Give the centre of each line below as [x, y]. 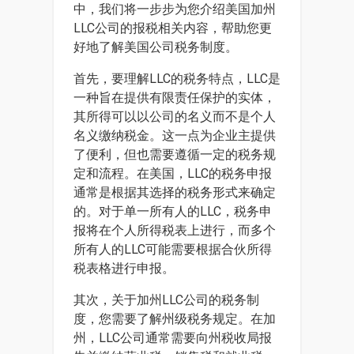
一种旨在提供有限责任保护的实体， [175, 98]
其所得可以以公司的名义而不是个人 [175, 117]
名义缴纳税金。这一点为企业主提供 [175, 136]
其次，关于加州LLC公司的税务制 [166, 300]
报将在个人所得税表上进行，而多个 [175, 230]
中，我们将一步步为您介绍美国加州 [175, 9]
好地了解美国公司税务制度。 [156, 47]
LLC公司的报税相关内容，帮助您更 [173, 28]
